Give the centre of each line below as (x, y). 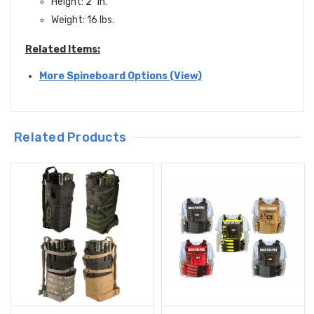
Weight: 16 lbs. (82, 20)
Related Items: (63, 50)
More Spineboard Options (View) (121, 76)
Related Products (70, 138)
